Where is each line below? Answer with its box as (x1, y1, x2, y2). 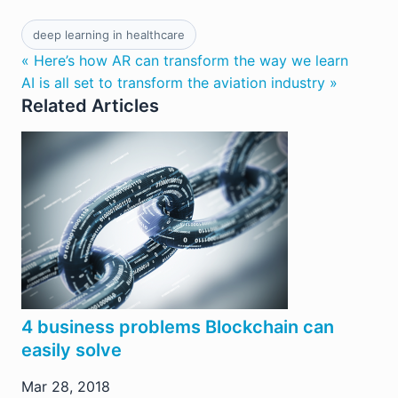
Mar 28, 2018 (21, 378, 110, 396)
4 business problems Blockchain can (21, 316, 334, 338)
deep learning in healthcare (33, 28, 185, 43)
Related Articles (21, 95, 159, 117)
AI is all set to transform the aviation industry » (21, 74, 338, 92)
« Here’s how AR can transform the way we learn (21, 52, 348, 70)
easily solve (21, 339, 122, 362)
